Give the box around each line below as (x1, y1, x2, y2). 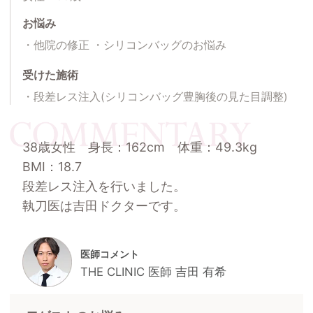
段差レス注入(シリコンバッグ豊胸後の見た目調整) (34, 89, 289, 103)
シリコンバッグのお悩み (103, 38, 227, 52)
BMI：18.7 (22, 159, 82, 174)
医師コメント (80, 248, 140, 261)
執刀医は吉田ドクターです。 (22, 198, 186, 213)
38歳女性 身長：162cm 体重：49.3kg (22, 139, 270, 154)
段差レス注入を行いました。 (22, 178, 186, 194)
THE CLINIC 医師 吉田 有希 (80, 264, 227, 279)
